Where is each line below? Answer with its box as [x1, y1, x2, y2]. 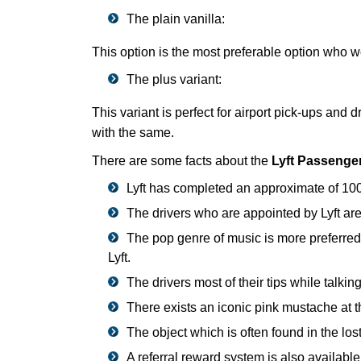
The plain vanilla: [127, 11, 225, 26]
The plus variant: [127, 72, 222, 86]
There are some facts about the [92, 153, 272, 168]
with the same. [92, 125, 174, 139]
